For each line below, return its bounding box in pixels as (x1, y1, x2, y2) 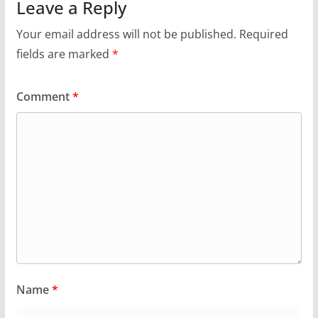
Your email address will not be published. (16, 26, 236, 42)
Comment (16, 88, 72, 104)
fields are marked (16, 45, 112, 62)
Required (238, 26, 288, 42)
